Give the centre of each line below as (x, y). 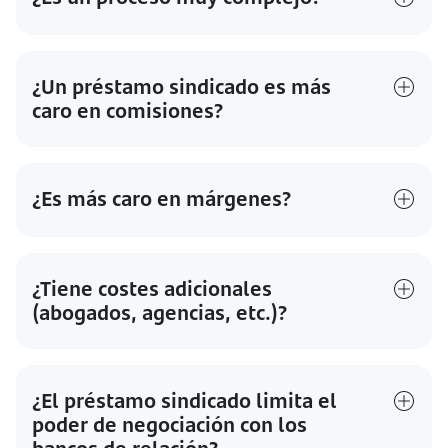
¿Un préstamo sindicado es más (181, 86)
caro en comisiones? (127, 110)
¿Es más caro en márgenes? (161, 198)
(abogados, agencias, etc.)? (159, 312)
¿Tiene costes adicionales (152, 288)
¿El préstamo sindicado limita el (184, 400)
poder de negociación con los (169, 424)
